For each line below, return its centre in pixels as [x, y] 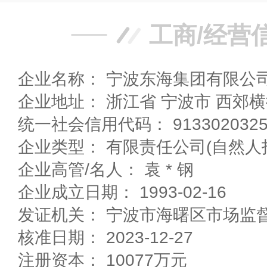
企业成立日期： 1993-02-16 [122, 192]
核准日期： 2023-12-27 [105, 237]
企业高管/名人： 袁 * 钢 [106, 169]
